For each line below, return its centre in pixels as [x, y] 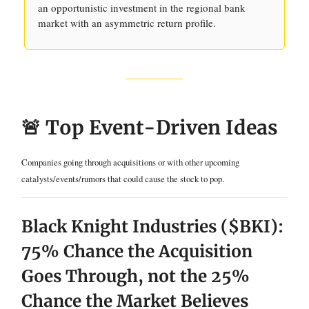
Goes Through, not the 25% [136, 276]
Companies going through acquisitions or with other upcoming [130, 162]
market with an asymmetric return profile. [127, 23]
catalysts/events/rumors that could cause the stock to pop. [123, 179]
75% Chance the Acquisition [137, 251]
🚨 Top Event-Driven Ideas [150, 128]
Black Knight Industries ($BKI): [152, 227]
